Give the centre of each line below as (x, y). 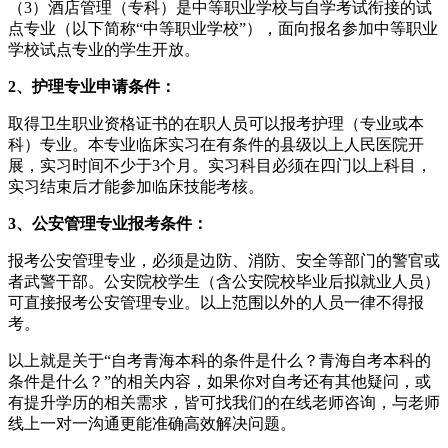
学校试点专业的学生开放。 (104, 49)
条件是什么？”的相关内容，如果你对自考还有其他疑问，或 (219, 381)
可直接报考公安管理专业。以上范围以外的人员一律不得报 (216, 302)
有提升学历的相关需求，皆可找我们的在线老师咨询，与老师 (224, 402)
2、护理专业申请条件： (92, 86)
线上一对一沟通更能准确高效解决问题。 (152, 423)
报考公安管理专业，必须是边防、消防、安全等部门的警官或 (224, 260)
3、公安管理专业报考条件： (108, 223)
